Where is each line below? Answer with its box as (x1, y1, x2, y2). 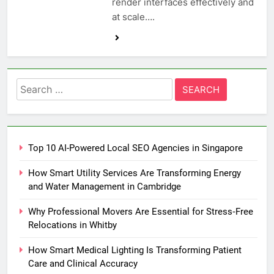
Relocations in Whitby (28, 220, 117, 231)
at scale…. (111, 11, 155, 23)
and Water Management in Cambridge (28, 181, 181, 193)
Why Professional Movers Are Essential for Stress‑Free (28, 206, 253, 218)
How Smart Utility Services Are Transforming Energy (28, 168, 241, 179)
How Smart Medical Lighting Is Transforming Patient (28, 245, 242, 256)
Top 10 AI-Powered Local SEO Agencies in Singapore (28, 143, 243, 154)
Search (16, 80, 51, 93)
